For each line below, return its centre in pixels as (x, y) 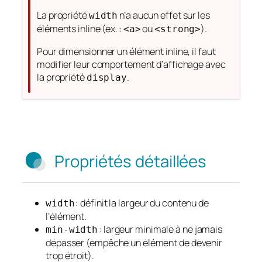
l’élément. (66, 216)
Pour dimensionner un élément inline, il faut (126, 51)
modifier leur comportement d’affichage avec (131, 64)
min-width (72, 229)
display (107, 77)
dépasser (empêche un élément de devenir (134, 242)
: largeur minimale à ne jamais (160, 229)
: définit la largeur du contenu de (142, 203)
